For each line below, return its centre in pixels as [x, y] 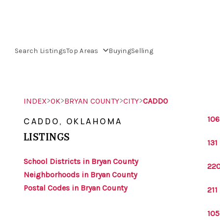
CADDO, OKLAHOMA [73, 121]
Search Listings [41, 51]
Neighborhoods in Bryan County [80, 175]
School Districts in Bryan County [81, 161]
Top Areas [83, 51]
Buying [120, 51]
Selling [142, 51]
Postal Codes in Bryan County [75, 188]
